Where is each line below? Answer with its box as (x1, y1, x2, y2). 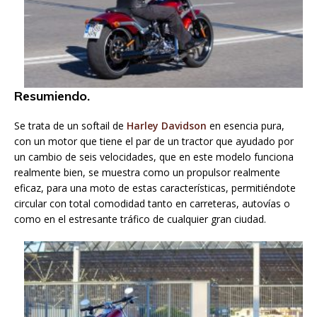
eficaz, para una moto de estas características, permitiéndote (14, 180, 296, 195)
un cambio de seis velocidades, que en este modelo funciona (14, 149, 294, 163)
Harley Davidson (127, 118, 207, 132)
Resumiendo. (14, 87, 90, 104)
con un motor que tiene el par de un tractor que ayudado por (14, 134, 294, 148)
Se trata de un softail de (14, 118, 127, 132)
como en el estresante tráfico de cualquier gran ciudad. (14, 212, 266, 226)
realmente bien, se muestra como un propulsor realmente (14, 165, 280, 179)
